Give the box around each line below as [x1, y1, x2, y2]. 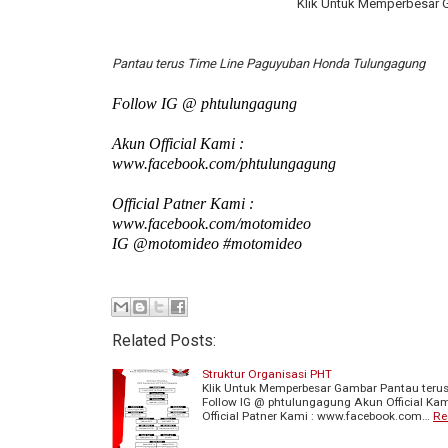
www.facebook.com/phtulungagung [112, 155, 336, 172]
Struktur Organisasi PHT [202, 366, 332, 381]
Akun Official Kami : [112, 135, 248, 152]
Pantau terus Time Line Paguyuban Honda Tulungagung [112, 56, 425, 71]
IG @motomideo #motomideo [112, 235, 302, 252]
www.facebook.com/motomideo [112, 215, 311, 232]
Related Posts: [112, 330, 216, 350]
